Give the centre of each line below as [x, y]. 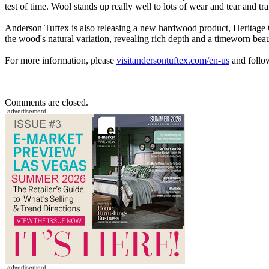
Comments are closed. [47, 103]
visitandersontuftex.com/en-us [173, 61]
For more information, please [61, 61]
